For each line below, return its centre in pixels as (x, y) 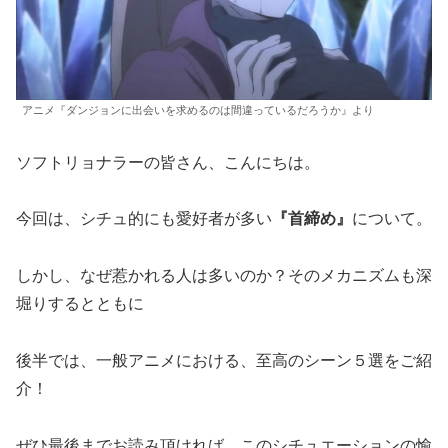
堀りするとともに (80, 304)
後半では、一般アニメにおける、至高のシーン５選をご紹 (224, 360)
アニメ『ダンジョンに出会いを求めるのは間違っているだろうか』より (198, 109)
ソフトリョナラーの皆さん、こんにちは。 (168, 162)
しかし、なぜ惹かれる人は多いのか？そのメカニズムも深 (224, 276)
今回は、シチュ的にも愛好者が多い (144, 219)
